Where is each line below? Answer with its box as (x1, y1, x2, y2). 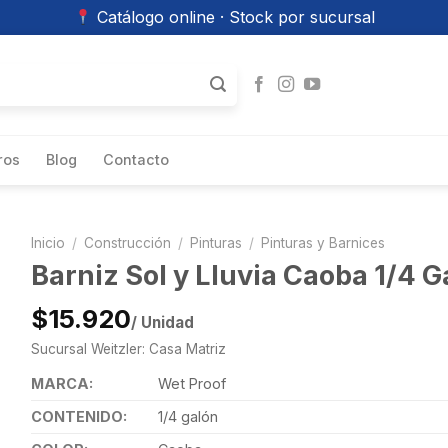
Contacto (103, 151, 169, 168)
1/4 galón (157, 408, 218, 426)
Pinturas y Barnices (261, 235, 386, 251)
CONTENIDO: (30, 408, 127, 426)
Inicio (30, 235, 65, 251)
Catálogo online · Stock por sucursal (91, 7, 375, 27)
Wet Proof (157, 375, 226, 393)
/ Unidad (130, 313, 194, 333)
